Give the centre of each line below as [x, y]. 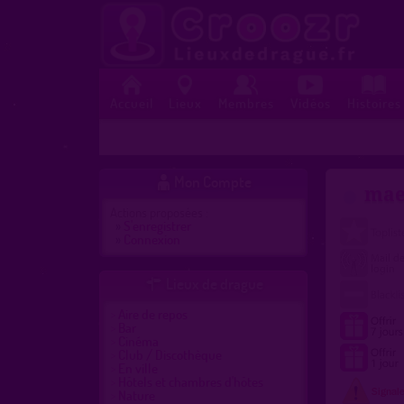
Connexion [151, 239]
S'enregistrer [157, 225]
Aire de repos [152, 313]
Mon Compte [213, 181]
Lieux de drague [215, 283]
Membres [246, 102]
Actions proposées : [159, 211]
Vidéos [310, 102]
